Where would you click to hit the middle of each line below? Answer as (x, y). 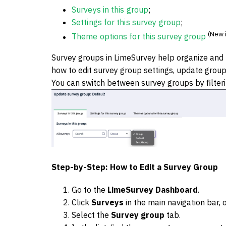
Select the (91, 215)
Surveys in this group (110, 10)
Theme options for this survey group (139, 37)
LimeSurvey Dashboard (153, 190)
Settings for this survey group (126, 22)
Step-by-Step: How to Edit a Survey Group (135, 167)
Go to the (90, 190)
